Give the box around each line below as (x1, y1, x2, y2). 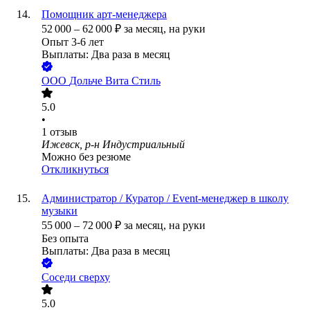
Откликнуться (42, 163, 109, 176)
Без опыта (42, 232, 89, 245)
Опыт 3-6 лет (42, 36, 104, 48)
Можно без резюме (42, 151, 131, 163)
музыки (42, 205, 77, 217)
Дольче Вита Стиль (69, 75, 161, 87)
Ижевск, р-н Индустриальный (42, 138, 185, 151)
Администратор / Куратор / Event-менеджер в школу (42, 192, 289, 205)
